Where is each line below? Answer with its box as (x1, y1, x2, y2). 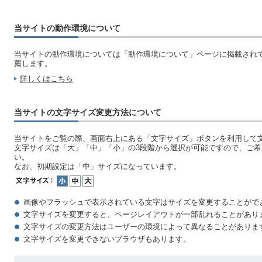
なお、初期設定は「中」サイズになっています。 (14, 162, 181, 171)
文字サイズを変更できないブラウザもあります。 (23, 235, 191, 243)
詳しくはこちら (20, 74, 73, 83)
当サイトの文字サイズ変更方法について (14, 108, 161, 117)
